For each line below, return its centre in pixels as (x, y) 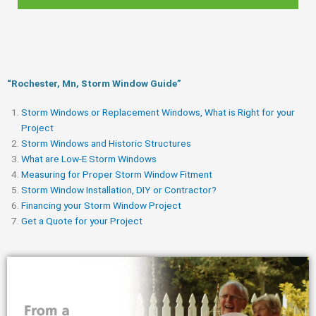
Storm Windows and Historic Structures (106, 143)
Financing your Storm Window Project (101, 205)
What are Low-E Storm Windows (89, 158)
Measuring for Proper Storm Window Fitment (117, 174)
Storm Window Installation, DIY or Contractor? (119, 189)
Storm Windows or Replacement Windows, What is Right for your (158, 112)
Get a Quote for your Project (82, 220)
